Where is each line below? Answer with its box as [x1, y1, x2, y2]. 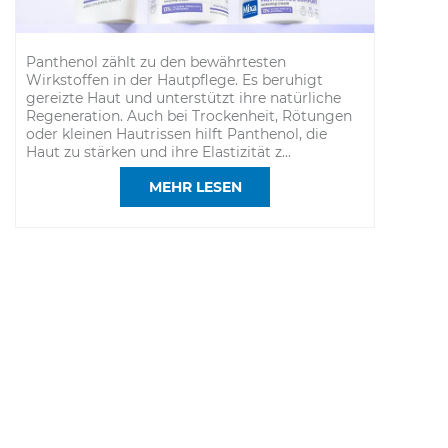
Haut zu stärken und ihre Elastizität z [26, 142, 282, 161]
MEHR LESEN [148, 177, 242, 196]
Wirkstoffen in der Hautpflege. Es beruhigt [26, 70, 323, 89]
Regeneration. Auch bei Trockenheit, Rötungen [26, 106, 352, 125]
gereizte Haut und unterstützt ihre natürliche [26, 88, 341, 107]
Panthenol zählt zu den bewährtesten [26, 52, 286, 71]
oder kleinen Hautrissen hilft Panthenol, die [26, 124, 327, 143]
